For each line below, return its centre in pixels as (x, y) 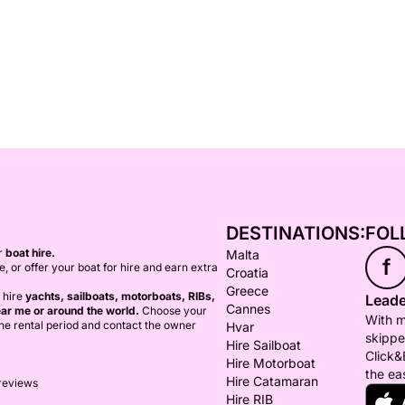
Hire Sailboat (263, 345)
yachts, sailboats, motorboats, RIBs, (120, 296)
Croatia (247, 273)
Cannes (248, 309)
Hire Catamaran (272, 381)
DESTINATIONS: (295, 233)
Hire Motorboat (270, 363)
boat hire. (30, 253)
